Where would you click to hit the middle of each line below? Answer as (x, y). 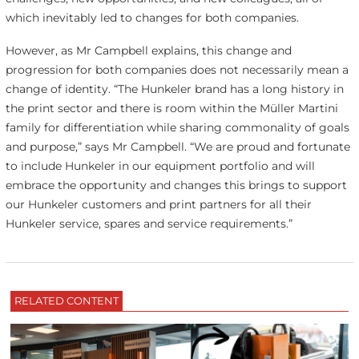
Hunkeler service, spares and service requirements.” (149, 223)
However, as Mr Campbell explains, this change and (148, 50)
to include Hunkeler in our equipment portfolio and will (160, 165)
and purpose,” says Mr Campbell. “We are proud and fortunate (177, 146)
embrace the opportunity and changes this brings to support (176, 185)
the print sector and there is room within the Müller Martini (171, 108)
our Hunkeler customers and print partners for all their (158, 204)
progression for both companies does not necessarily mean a (177, 69)
